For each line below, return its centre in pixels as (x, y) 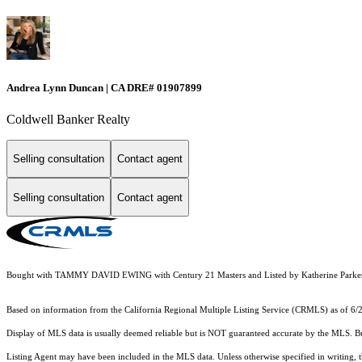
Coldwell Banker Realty (68, 119)
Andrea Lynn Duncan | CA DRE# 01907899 (104, 87)
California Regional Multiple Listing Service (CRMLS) (226, 310)
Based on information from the (65, 310)
